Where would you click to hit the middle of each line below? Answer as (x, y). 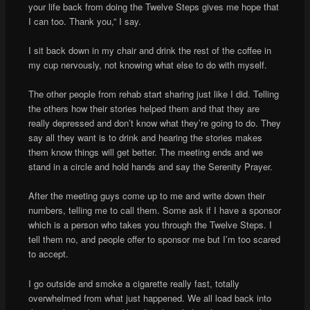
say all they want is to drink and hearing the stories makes (145, 138)
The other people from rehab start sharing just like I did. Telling (153, 94)
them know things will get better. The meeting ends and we (145, 152)
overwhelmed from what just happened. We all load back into (149, 298)
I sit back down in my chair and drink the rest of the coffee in (149, 51)
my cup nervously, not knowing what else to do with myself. (147, 65)
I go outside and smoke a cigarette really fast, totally (134, 283)
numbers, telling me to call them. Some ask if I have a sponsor (154, 210)
